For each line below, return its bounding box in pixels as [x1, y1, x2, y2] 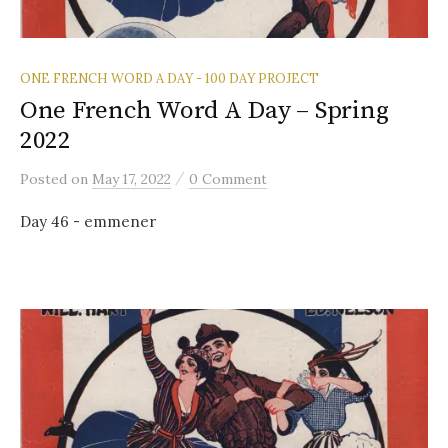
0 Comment [189, 169, 267, 188]
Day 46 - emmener [20, 211, 156, 231]
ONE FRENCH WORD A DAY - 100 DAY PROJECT [20, 69, 319, 86]
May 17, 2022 [92, 169, 171, 188]
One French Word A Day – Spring [20, 94, 389, 126]
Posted [20, 169, 71, 188]
